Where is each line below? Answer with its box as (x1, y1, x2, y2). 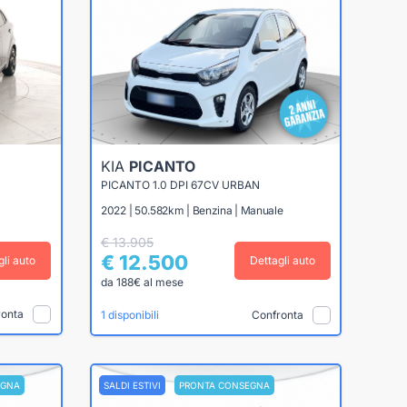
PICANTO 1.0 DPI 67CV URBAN (101, 178, 260, 193)
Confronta (251, 307, 303, 322)
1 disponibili (101, 308, 159, 323)
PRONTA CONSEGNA (178, 379, 270, 391)
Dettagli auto (249, 253, 315, 268)
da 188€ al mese (101, 275, 184, 290)
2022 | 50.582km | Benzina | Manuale (101, 203, 283, 218)
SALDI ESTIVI (103, 379, 161, 391)
